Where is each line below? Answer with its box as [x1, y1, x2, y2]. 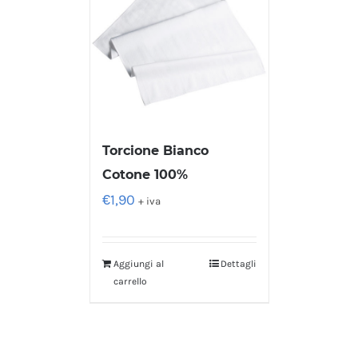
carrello [113, 276, 147, 288]
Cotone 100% [101, 167, 188, 183]
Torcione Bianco [101, 143, 209, 159]
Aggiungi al [113, 258, 164, 270]
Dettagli [220, 258, 257, 270]
